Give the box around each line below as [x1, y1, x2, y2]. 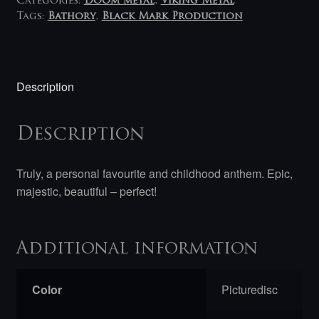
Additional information [16, 240, 258, 258]
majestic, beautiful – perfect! [16, 183, 157, 199]
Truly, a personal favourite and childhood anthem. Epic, [16, 165, 293, 182]
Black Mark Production [101, 11, 243, 22]
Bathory [47, 11, 95, 22]
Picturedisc [221, 281, 278, 298]
